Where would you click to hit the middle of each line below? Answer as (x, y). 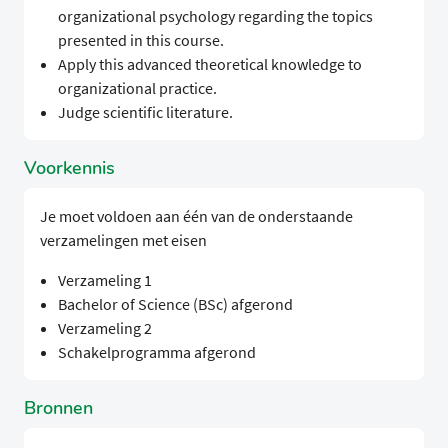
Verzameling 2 (104, 328)
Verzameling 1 (104, 280)
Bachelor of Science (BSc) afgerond (175, 304)
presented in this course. (140, 40)
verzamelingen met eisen (123, 240)
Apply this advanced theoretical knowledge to (209, 64)
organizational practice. (137, 88)
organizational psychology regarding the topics (215, 16)
